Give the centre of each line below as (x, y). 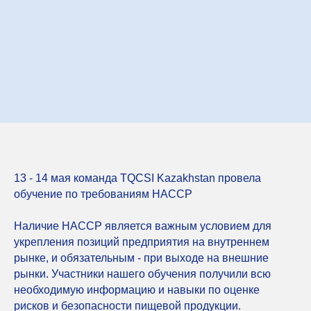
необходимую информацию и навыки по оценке (137, 289)
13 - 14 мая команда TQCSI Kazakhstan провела (137, 178)
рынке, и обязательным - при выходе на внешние (141, 258)
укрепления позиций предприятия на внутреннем (142, 242)
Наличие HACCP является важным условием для (143, 226)
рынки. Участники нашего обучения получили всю (142, 274)
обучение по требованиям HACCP (103, 194)
